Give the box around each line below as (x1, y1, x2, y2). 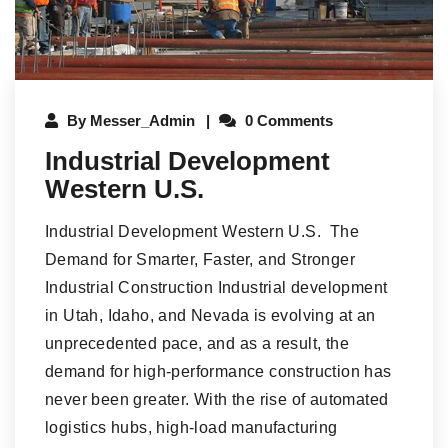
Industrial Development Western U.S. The (45, 223, 359, 241)
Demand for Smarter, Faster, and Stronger (45, 251, 355, 269)
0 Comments (241, 112, 333, 130)
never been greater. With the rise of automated (45, 391, 389, 409)
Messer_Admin (90, 112, 195, 130)
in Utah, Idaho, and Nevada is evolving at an (45, 307, 376, 325)
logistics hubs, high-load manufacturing (45, 419, 338, 437)
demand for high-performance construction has (45, 363, 392, 381)
